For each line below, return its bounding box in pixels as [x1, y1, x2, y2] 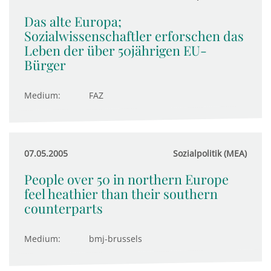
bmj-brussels [89, 233, 142, 244]
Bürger [24, 56, 66, 73]
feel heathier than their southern [24, 185, 218, 202]
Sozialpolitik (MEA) [173, 148, 247, 159]
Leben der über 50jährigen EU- [24, 42, 207, 59]
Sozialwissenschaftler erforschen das [24, 27, 244, 44]
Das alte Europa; [24, 13, 122, 30]
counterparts [24, 200, 103, 217]
